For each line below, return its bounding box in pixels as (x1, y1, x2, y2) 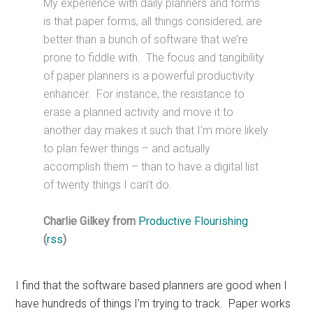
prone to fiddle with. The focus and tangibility (43, 51, 265, 65)
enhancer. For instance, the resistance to (43, 87, 245, 101)
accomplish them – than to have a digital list (43, 160, 259, 174)
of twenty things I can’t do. (43, 178, 173, 192)
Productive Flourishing (138, 214, 249, 228)
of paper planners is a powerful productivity (43, 69, 255, 83)
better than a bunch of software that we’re (43, 33, 249, 47)
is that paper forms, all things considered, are (43, 15, 263, 29)
